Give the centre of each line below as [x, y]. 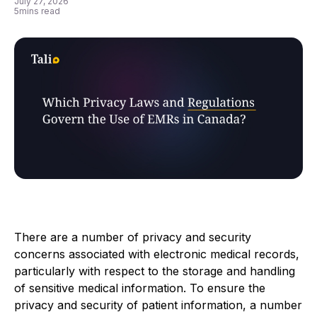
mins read [40, 11]
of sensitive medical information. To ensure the [140, 288]
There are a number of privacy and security [133, 237]
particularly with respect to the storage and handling [155, 271]
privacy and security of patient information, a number [158, 305]
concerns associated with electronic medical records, [157, 254]
